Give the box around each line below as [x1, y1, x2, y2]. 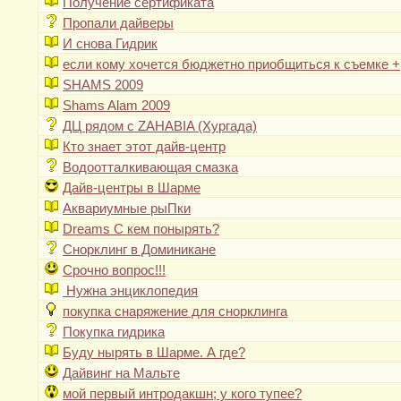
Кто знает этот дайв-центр [63, 140, 226, 154]
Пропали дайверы [63, 16, 174, 30]
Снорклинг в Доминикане [63, 243, 216, 257]
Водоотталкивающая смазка [63, 160, 238, 175]
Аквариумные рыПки [63, 201, 191, 216]
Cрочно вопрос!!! [63, 263, 166, 277]
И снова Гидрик [63, 37, 158, 51]
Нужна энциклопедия [63, 284, 198, 298]
